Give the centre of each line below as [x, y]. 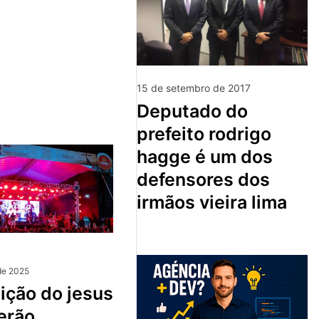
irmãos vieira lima [212, 202]
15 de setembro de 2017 [194, 88]
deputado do [143, 111]
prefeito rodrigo [204, 134]
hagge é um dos [205, 156]
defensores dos [203, 179]
